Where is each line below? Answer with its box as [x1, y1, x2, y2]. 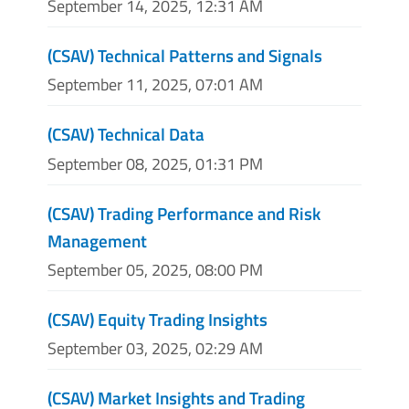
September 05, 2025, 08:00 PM [47, 257, 263, 282]
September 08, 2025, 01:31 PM [47, 151, 263, 176]
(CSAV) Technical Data [47, 121, 204, 148]
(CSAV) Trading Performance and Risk [47, 199, 320, 226]
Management [47, 226, 147, 254]
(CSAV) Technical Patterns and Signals [47, 42, 322, 69]
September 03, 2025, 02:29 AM [47, 335, 263, 361]
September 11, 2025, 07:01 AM [47, 72, 263, 98]
